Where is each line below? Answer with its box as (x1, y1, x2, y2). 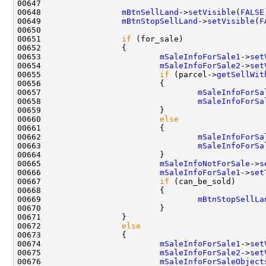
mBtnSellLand (122, 7, 179, 17)
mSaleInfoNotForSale (160, 159, 250, 168)
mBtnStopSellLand (122, 16, 198, 26)
